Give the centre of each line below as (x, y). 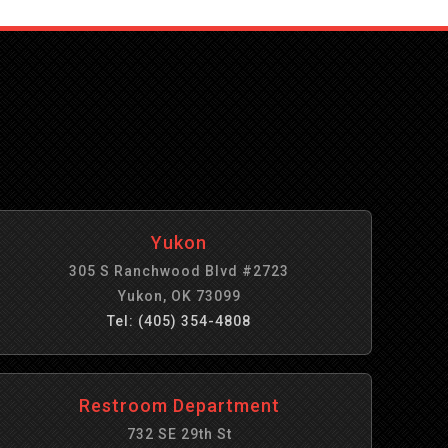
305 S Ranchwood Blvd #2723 (179, 271)
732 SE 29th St (179, 434)
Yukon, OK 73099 (179, 296)
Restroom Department (179, 405)
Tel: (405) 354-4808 (179, 321)
